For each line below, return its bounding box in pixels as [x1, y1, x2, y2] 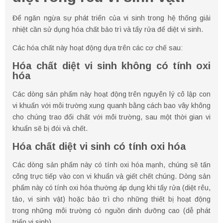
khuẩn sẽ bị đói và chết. [12, 124, 88, 133]
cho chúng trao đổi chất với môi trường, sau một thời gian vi [12, 113, 211, 121]
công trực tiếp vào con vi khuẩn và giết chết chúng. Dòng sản [12, 172, 211, 181]
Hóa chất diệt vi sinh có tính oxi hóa [12, 141, 186, 152]
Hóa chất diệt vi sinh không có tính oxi [12, 60, 211, 72]
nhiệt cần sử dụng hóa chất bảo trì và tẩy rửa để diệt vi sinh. [12, 25, 203, 34]
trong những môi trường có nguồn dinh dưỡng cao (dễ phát [12, 207, 211, 215]
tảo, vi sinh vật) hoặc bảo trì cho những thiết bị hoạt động [12, 195, 211, 204]
